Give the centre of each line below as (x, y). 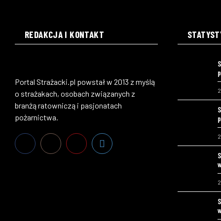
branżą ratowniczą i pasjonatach (68, 105)
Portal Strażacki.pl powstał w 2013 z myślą (85, 81)
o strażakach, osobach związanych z (75, 93)
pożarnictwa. (37, 117)
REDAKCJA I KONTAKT (64, 34)
